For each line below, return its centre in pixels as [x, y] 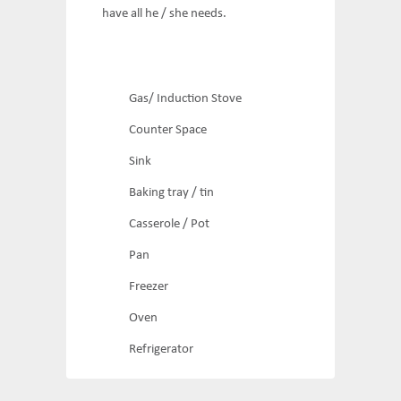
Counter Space [168, 130]
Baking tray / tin [171, 193]
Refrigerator [161, 350]
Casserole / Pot [169, 224]
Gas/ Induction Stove [185, 99]
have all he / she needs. [164, 14]
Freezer [149, 287]
